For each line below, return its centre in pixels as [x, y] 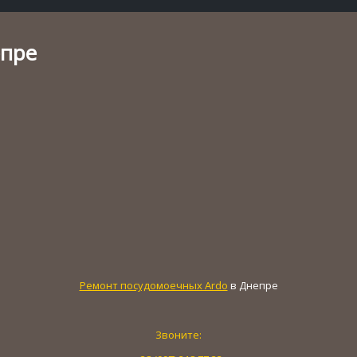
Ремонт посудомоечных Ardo [153, 285]
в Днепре [253, 285]
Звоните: [178, 334]
